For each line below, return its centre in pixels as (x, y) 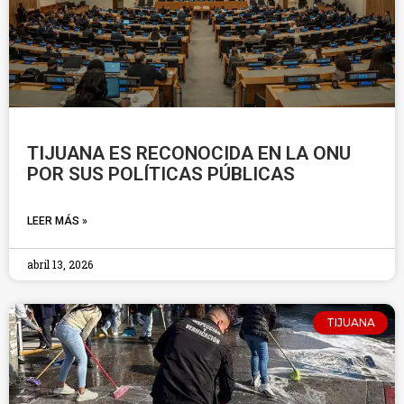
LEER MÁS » (57, 221)
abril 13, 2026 (60, 264)
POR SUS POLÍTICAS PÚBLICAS (161, 174)
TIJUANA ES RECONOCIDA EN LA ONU (189, 153)
